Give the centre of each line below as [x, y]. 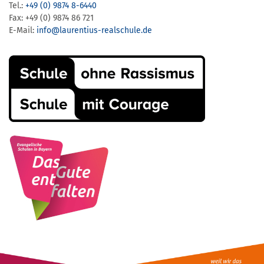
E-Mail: [23, 30]
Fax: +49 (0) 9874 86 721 [51, 18]
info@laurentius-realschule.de [94, 30]
